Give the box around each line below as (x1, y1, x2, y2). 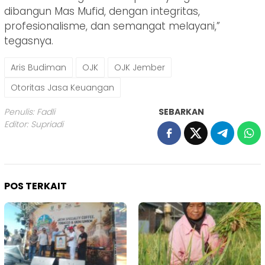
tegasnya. (4, 33, 53, 48)
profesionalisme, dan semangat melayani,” (4, 18, 220, 33)
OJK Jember (114, 61, 165, 73)
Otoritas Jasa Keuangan (11, 81, 114, 93)
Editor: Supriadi (4, 118, 63, 130)
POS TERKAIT (4, 179, 67, 193)
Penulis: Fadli (4, 105, 55, 118)
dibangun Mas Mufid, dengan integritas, (4, 4, 200, 18)
